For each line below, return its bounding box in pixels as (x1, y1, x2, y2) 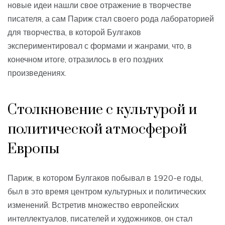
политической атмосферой (8, 121, 187, 139)
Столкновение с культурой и (8, 101, 197, 119)
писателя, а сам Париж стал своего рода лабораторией (8, 14, 214, 24)
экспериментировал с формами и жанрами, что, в (8, 41, 192, 51)
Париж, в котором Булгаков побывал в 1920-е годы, (8, 173, 203, 183)
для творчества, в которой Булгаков (8, 27, 141, 38)
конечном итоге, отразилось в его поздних (8, 54, 163, 65)
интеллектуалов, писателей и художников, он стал (8, 213, 192, 224)
